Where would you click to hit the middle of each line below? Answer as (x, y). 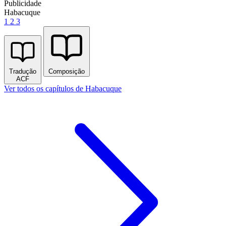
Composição (67, 71)
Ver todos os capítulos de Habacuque (63, 88)
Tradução (23, 71)
